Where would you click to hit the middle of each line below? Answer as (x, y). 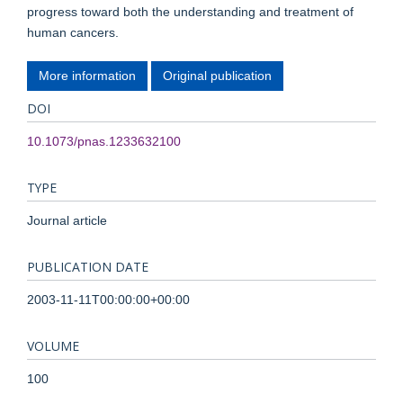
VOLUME (53, 345)
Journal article (67, 220)
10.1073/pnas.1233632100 (104, 141)
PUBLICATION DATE (88, 266)
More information (87, 75)
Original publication (217, 75)
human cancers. (73, 32)
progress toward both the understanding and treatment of (190, 12)
